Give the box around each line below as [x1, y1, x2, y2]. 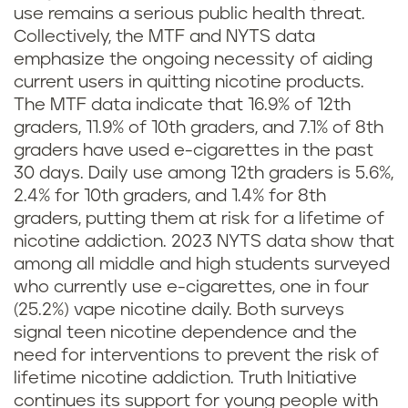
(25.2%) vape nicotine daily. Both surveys [14, 301, 344, 320]
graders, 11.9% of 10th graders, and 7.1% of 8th [14, 119, 383, 138]
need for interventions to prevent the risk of [14, 347, 379, 365]
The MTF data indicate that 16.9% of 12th [14, 97, 351, 115]
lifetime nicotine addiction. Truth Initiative [14, 370, 357, 388]
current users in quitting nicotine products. [14, 74, 364, 92]
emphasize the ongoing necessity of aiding [14, 51, 372, 69]
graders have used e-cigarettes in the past [14, 142, 373, 160]
